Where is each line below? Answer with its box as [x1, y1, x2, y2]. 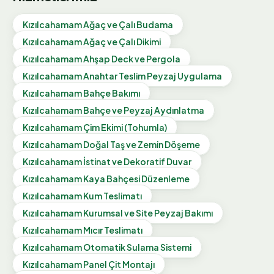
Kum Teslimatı [83, 190, 142, 201]
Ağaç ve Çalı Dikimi [83, 35, 161, 47]
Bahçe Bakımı [83, 87, 140, 98]
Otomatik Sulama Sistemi [83, 241, 191, 253]
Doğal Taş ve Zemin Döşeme [83, 138, 200, 150]
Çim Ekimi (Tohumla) [83, 121, 167, 133]
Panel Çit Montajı [83, 258, 155, 270]
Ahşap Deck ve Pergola [83, 53, 180, 64]
